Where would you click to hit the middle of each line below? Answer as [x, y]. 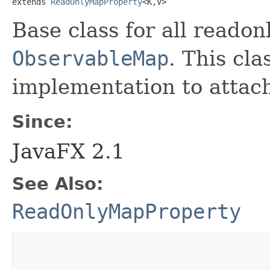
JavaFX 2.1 [68, 151]
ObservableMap [90, 58]
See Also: [58, 184]
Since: [42, 121]
